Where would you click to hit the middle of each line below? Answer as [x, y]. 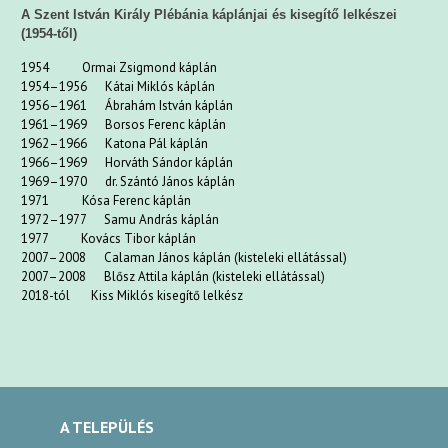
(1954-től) [49, 33]
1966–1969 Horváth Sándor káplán [127, 162]
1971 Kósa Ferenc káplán [106, 200]
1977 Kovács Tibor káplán [109, 238]
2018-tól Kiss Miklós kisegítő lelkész [132, 295]
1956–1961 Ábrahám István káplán [127, 105]
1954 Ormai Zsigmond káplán [119, 67]
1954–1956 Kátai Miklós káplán [118, 86]
